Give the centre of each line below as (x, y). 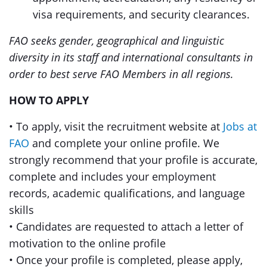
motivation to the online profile (87, 243)
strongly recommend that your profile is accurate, (133, 160)
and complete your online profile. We (124, 143)
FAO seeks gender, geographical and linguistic (117, 41)
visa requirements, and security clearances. (143, 14)
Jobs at (240, 126)
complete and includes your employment (112, 176)
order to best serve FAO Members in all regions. (123, 74)
